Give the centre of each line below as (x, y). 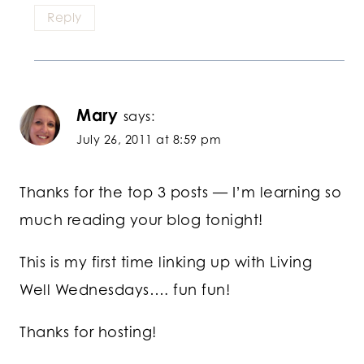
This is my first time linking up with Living (166, 262)
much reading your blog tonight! (141, 220)
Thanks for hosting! (88, 332)
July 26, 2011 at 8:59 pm (149, 139)
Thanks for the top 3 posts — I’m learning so (180, 192)
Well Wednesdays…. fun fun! (125, 290)
